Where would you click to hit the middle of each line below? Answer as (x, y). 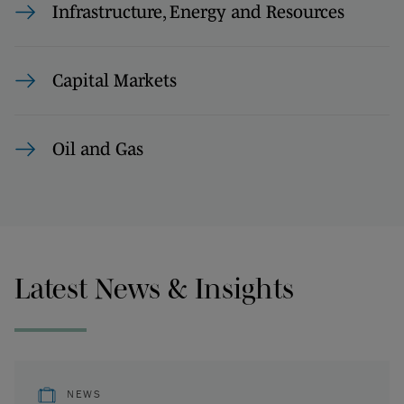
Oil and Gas (98, 149)
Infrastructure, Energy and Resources (198, 12)
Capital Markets (115, 80)
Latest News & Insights (154, 288)
